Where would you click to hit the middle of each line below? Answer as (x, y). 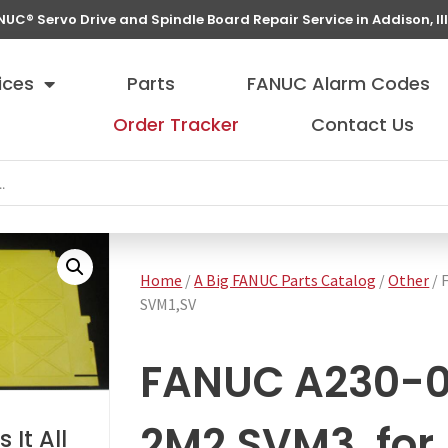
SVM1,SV (168, 304)
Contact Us (363, 124)
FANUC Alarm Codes (339, 83)
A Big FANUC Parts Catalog (285, 280)
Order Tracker (176, 124)
